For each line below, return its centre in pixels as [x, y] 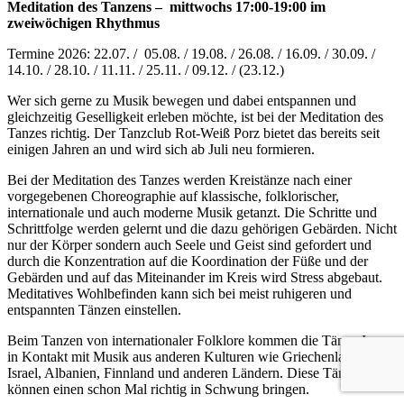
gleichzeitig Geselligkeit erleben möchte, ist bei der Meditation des [195, 116]
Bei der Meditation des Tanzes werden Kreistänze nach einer [179, 179]
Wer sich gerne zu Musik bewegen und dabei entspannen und [182, 100]
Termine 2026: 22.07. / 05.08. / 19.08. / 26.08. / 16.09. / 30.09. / [191, 53]
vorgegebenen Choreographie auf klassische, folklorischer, [173, 196]
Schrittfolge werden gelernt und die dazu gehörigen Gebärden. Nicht [202, 228]
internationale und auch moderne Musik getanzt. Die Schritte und [192, 212]
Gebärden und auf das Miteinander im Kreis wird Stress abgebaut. [195, 277]
